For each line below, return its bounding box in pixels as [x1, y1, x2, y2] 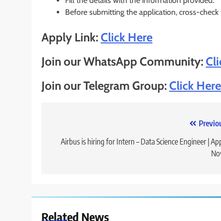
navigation [51, 136, 104, 151]
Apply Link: [41, 30, 101, 45]
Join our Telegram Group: [41, 78, 169, 93]
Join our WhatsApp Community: [41, 54, 206, 69]
